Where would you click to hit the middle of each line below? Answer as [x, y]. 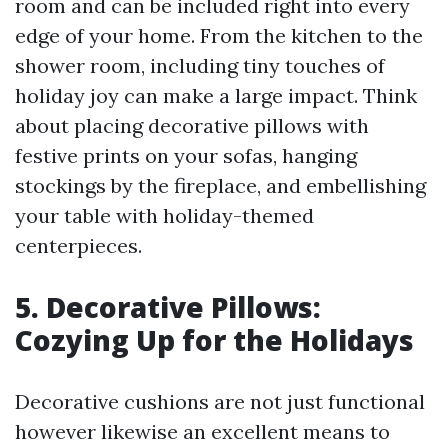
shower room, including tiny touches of [200, 66]
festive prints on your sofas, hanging [186, 156]
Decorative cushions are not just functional [220, 402]
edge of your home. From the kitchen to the [219, 36]
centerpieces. [78, 246]
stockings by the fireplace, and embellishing [220, 186]
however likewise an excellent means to [202, 432]
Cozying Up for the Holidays [214, 340]
